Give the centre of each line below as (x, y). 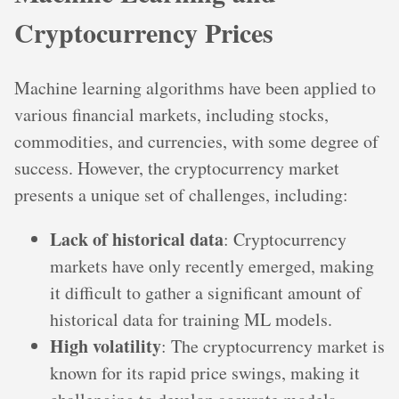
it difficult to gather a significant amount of (206, 293)
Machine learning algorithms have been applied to (195, 88)
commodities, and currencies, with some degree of (196, 142)
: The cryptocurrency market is (273, 346)
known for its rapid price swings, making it (205, 373)
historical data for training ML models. (191, 320)
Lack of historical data (137, 240)
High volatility (106, 346)
